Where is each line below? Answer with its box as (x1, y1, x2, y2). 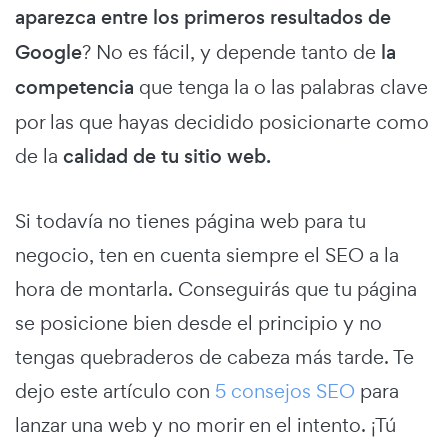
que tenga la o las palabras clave (134, 74, 428, 101)
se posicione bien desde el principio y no (15, 310, 382, 337)
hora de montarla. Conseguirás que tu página (15, 276, 417, 303)
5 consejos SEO (215, 378, 355, 405)
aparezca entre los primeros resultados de (15, 4, 391, 32)
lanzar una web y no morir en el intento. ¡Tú (15, 412, 396, 439)
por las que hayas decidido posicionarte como (15, 109, 429, 136)
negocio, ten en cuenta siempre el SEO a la (15, 242, 399, 269)
